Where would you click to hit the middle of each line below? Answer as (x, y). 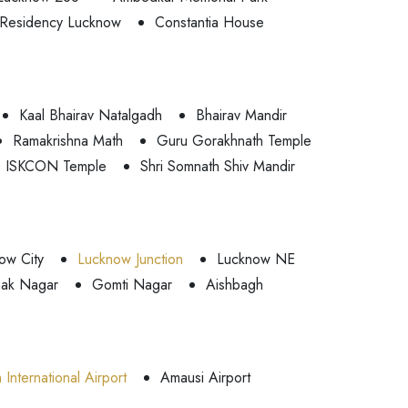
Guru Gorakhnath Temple (234, 141)
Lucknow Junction (130, 259)
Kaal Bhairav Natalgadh (91, 115)
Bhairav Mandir (241, 115)
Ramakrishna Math (68, 141)
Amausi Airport (205, 377)
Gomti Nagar (132, 285)
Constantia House (209, 22)
